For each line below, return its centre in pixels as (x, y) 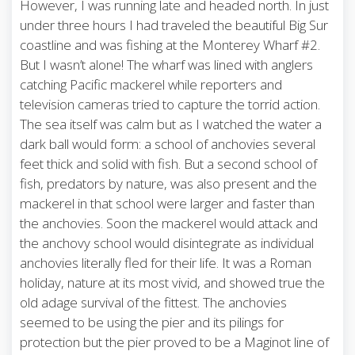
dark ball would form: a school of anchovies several (168, 143)
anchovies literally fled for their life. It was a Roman (166, 262)
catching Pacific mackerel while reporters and (151, 84)
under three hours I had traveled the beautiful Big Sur (174, 25)
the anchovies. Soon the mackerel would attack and (169, 223)
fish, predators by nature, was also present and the (168, 183)
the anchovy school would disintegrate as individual (167, 242)
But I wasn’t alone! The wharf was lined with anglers (166, 64)
